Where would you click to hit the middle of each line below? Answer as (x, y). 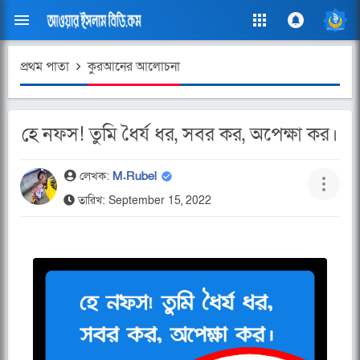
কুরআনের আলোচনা (134, 67)
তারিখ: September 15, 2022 (143, 200)
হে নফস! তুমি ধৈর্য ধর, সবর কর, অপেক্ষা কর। (180, 135)
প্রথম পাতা (45, 67)
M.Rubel (137, 176)
